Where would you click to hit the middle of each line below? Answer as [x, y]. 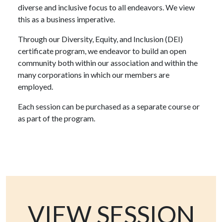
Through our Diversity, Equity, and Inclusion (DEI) [100, 39]
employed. [35, 87]
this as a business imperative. [66, 19]
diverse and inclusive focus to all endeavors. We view [106, 7]
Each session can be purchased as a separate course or [109, 107]
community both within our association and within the [108, 63]
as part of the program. [57, 118]
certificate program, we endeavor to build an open [102, 51]
